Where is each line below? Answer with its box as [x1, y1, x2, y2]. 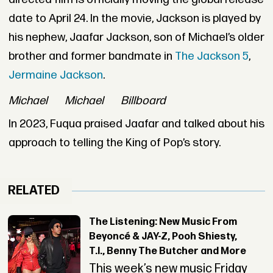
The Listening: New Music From [88, 216, 237, 229]
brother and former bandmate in [8, 49, 175, 63]
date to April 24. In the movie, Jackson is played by [8, 11, 261, 26]
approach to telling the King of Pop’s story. [8, 136, 221, 151]
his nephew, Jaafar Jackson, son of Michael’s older [8, 30, 264, 44]
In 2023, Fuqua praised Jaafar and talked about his [8, 117, 264, 132]
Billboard [120, 93, 166, 108]
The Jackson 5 [174, 49, 249, 63]
